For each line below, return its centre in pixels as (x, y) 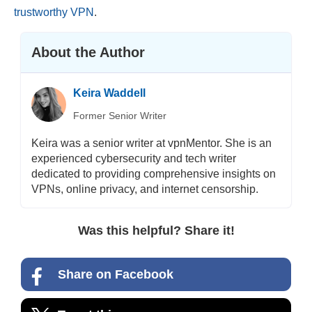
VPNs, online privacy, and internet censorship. (145, 189)
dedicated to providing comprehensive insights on (154, 173)
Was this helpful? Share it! (156, 230)
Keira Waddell (110, 93)
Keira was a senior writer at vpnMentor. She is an (152, 143)
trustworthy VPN (54, 12)
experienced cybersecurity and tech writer (134, 158)
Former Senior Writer (120, 115)
